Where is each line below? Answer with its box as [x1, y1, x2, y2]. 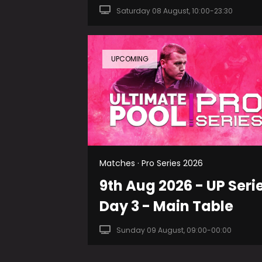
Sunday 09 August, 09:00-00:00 [116, 225, 232, 236]
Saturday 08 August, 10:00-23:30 [116, 5, 233, 16]
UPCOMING [111, 53, 149, 64]
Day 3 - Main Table [99, 196, 233, 216]
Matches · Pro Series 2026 [99, 157, 203, 170]
